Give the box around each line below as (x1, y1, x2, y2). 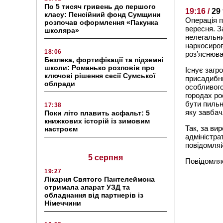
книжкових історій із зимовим (44, 116, 150, 125)
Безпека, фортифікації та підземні (44, 55, 163, 64)
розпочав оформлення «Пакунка (44, 18, 158, 26)
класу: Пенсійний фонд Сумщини (44, 10, 161, 18)
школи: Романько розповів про (44, 63, 155, 72)
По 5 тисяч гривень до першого (44, 2, 156, 10)
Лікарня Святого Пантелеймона (44, 175, 155, 183)
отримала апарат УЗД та (44, 183, 130, 191)
